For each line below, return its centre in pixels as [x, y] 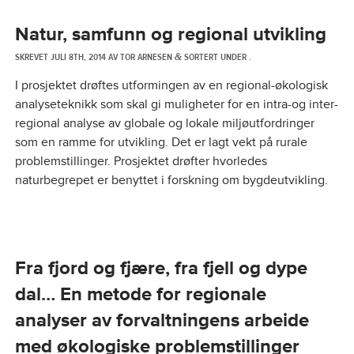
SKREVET [32, 57]
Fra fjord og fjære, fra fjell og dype [161, 268]
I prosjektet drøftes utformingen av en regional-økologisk [171, 85]
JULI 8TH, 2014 [78, 57]
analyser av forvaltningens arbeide [162, 320]
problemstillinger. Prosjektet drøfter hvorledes [141, 161]
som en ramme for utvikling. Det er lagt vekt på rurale [161, 142]
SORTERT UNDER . [216, 57]
